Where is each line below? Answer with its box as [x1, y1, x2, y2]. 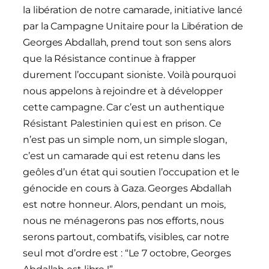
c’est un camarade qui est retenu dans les [23, 150, 220, 162]
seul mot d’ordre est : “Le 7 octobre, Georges [23, 247, 231, 259]
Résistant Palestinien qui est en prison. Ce [23, 118, 222, 130]
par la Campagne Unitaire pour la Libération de [23, 20, 244, 32]
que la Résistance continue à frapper [23, 53, 196, 65]
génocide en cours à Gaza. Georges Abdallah [23, 183, 232, 195]
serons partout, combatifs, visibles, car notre [23, 231, 230, 243]
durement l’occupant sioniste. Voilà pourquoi [23, 69, 236, 81]
